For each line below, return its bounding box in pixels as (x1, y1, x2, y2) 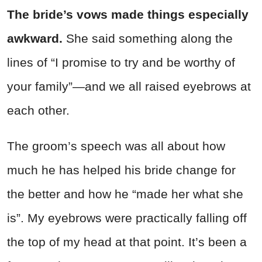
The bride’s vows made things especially (7, 7, 249, 21)
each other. (7, 103, 70, 117)
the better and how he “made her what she (7, 187, 243, 201)
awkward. (7, 31, 66, 45)
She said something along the (66, 31, 233, 45)
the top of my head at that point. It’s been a (7, 235, 247, 249)
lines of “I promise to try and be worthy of (7, 55, 235, 69)
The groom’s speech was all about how (7, 139, 225, 153)
